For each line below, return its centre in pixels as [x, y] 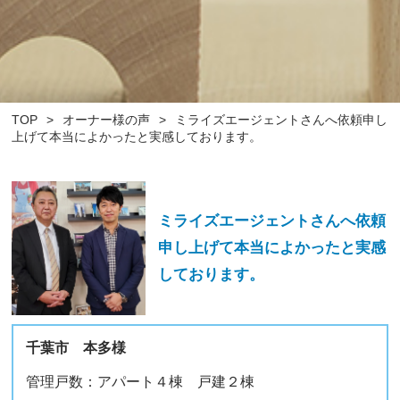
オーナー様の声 [106, 119]
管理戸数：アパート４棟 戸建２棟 [147, 381]
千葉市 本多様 [83, 347]
